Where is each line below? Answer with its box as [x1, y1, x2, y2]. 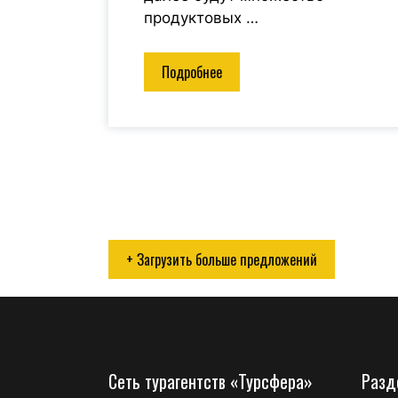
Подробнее [162, 60, 222, 83]
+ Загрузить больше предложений [126, 248, 317, 270]
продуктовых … [144, 9, 259, 28]
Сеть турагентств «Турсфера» [108, 367, 313, 394]
